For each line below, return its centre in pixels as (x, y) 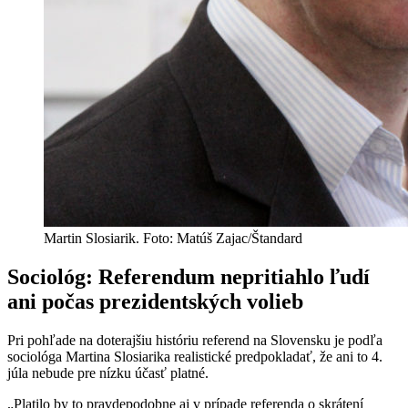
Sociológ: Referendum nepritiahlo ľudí (189, 276)
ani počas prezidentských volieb (155, 301)
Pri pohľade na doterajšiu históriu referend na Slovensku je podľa (195, 340)
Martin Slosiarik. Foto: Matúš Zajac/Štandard (173, 238)
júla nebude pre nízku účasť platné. (108, 372)
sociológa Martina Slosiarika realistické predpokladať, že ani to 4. (195, 356)
